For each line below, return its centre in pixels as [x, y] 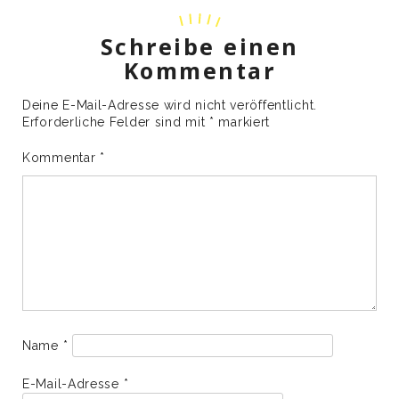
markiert [242, 122]
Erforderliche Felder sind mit [116, 122]
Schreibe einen [199, 46]
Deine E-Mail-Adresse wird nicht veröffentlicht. [170, 105]
